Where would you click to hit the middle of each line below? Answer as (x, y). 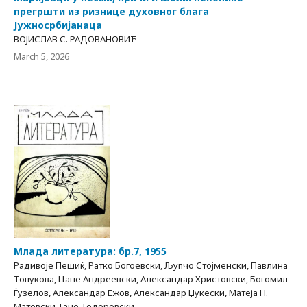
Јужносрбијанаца (58, 25)
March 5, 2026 (41, 57)
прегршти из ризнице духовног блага (111, 12)
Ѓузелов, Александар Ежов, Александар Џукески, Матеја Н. (141, 293)
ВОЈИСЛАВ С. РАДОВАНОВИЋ (75, 39)
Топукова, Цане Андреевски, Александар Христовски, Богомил (151, 279)
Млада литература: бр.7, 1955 (90, 251)
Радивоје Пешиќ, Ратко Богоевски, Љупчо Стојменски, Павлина (151, 266)
